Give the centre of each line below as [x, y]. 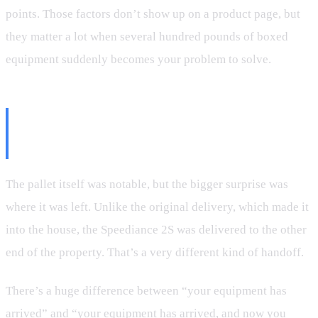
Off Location [76, 147]
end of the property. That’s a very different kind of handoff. [155, 253]
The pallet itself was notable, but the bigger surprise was [147, 185]
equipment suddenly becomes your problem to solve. [138, 60]
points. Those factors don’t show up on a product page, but [153, 14]
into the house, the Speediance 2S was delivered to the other [156, 230]
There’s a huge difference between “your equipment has [146, 290]
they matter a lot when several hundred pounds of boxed [147, 37]
